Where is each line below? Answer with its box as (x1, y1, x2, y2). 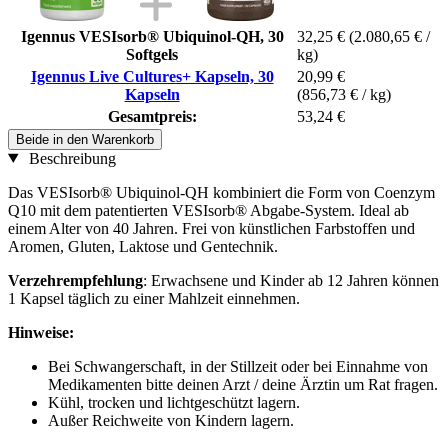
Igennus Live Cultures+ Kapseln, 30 (30, 67, 274, 85)
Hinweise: (8, 323, 74, 341)
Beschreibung (24, 149, 116, 167)
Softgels (126, 45, 178, 63)
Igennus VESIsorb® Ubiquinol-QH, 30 (20, 27, 284, 45)
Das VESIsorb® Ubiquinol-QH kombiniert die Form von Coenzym (8, 183, 435, 201)
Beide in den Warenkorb (16, 131, 154, 147)
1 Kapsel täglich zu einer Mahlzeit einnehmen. (8, 289, 300, 307)
